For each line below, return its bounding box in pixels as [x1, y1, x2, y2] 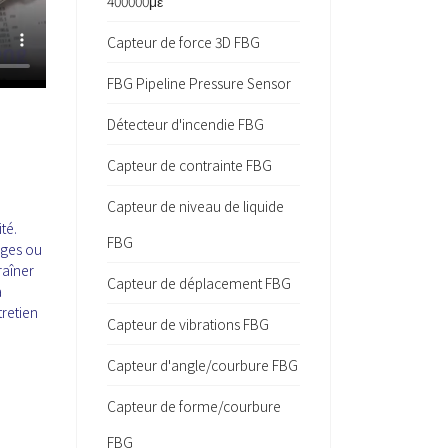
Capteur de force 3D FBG [107, 32, 260, 52]
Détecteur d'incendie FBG [107, 114, 264, 134]
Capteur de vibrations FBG [107, 314, 269, 334]
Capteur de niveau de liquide [107, 196, 284, 216]
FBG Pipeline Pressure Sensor [107, 73, 291, 93]
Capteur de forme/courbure [107, 396, 281, 416]
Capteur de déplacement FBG [107, 273, 291, 293]
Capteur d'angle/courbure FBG [107, 355, 298, 375]
